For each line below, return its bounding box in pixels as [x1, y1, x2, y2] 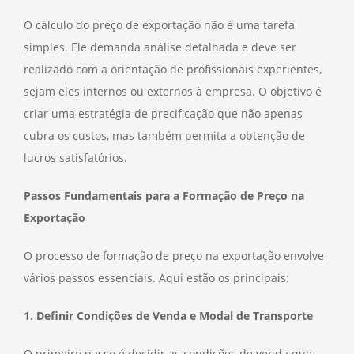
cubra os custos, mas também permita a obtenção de [24, 127, 305, 143]
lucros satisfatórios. [24, 149, 127, 165]
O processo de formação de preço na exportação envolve [24, 247, 324, 263]
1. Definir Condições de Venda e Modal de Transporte [24, 307, 313, 323]
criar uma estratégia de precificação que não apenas [24, 105, 303, 121]
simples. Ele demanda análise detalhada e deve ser [24, 39, 296, 55]
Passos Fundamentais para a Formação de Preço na [24, 187, 304, 203]
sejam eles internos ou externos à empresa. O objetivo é [24, 83, 322, 99]
